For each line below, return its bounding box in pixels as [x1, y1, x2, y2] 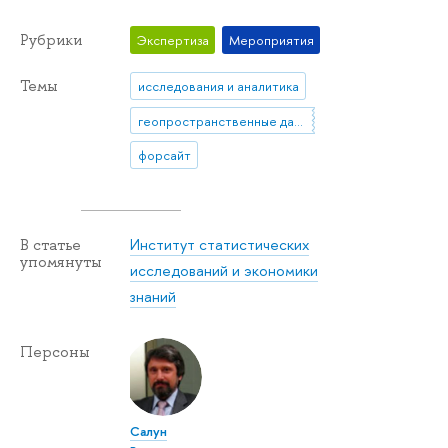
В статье [20, 235, 81, 256]
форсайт [137, 145, 191, 164]
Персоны [20, 341, 90, 362]
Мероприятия [228, 30, 314, 49]
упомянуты [20, 252, 102, 273]
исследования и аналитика [137, 77, 299, 96]
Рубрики [20, 29, 82, 50]
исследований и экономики [130, 259, 319, 281]
